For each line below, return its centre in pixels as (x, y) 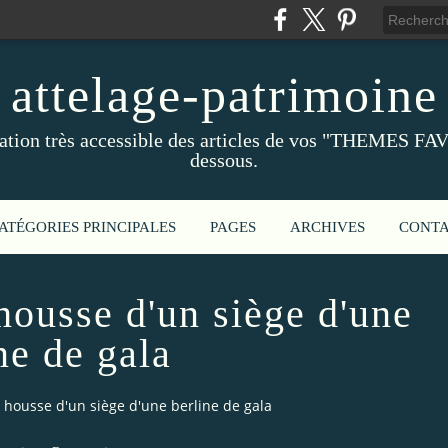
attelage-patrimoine (224, 95)
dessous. (224, 160)
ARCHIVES (327, 227)
